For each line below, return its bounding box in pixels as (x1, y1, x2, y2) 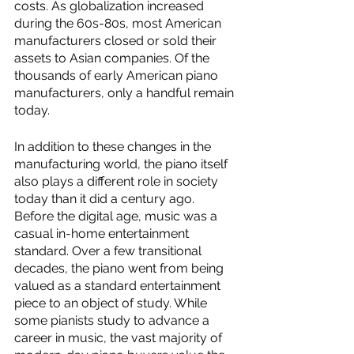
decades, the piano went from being (14, 261, 227, 276)
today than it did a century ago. (14, 191, 198, 206)
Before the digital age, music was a (14, 209, 220, 224)
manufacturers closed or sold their (14, 33, 220, 48)
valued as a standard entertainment (14, 278, 224, 293)
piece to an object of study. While (14, 296, 210, 311)
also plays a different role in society (14, 174, 221, 189)
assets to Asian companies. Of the (14, 51, 213, 66)
